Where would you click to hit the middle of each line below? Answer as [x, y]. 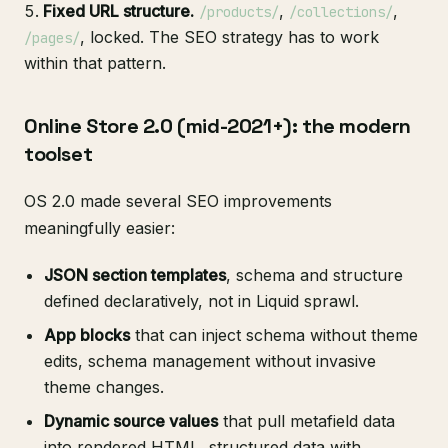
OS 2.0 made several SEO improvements [178, 201]
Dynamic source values [131, 421]
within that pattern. [95, 63]
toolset [58, 154]
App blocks [87, 335]
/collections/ [341, 12]
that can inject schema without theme [274, 335]
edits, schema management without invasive [210, 361]
